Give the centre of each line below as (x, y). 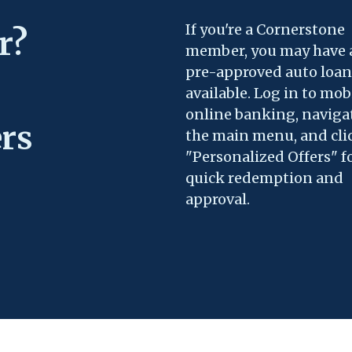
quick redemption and (264, 178)
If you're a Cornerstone (265, 30)
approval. (218, 200)
